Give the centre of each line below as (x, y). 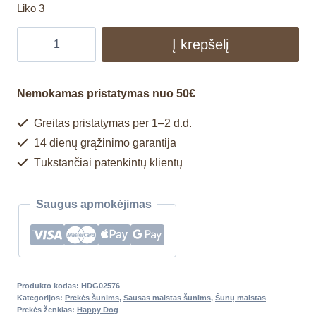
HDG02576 (101, 286)
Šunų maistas (241, 298)
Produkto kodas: (49, 286)
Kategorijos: (41, 298)
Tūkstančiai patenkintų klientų (107, 163)
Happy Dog (98, 310)
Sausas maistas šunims (167, 298)
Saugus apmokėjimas (94, 205)
